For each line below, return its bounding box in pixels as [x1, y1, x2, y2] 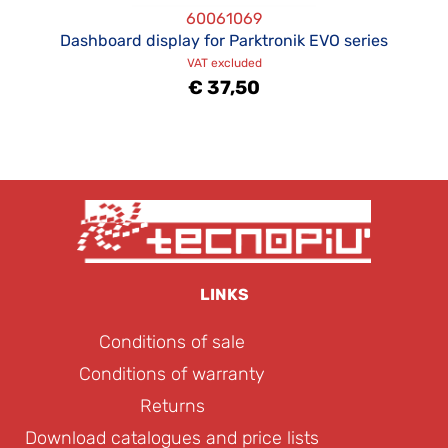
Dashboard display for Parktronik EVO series [60, 30, 388, 50]
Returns [139, 395, 205, 418]
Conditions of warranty [79, 363, 265, 386]
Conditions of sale [99, 331, 245, 354]
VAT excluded [186, 55, 262, 70]
